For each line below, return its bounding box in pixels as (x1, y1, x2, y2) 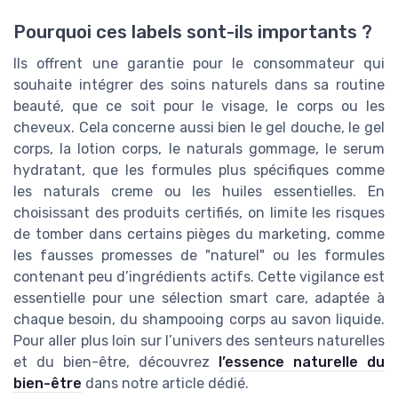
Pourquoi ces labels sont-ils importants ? (13, 20, 372, 43)
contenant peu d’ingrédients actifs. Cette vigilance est (13, 267, 385, 285)
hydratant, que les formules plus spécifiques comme (13, 161, 385, 179)
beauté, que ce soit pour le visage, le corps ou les (13, 97, 385, 115)
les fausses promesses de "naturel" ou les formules (13, 246, 385, 264)
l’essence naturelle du (219, 353, 385, 370)
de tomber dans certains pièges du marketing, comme (13, 225, 385, 243)
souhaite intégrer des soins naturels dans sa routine (13, 76, 385, 93)
